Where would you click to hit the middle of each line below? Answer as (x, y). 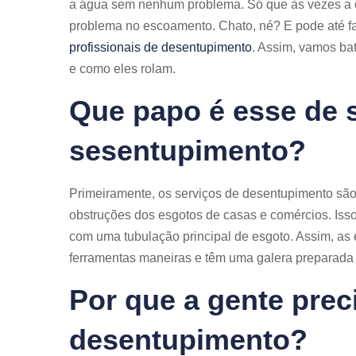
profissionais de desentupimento (161, 47)
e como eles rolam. (122, 69)
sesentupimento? (188, 151)
